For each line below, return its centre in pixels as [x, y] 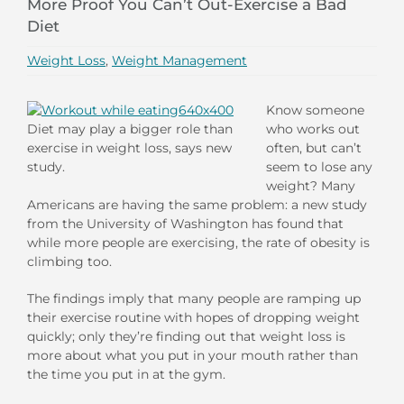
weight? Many [311, 185]
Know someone [315, 110]
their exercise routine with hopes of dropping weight [193, 317]
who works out [313, 129]
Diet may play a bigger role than [130, 129]
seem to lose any [319, 166]
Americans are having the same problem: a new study [197, 204]
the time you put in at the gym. [126, 374]
